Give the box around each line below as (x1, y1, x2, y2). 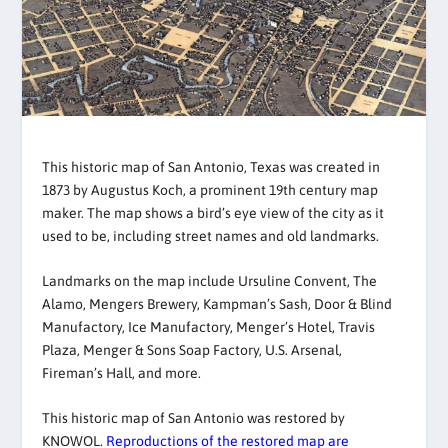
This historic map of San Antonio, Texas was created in (42, 158, 381, 175)
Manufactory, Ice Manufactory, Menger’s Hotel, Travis (42, 318, 376, 335)
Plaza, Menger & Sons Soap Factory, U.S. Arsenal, (42, 341, 343, 358)
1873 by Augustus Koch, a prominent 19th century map (42, 181, 379, 198)
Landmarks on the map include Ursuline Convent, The (42, 272, 378, 289)
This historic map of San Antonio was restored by (42, 410, 346, 427)
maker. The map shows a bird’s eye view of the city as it (42, 204, 385, 221)
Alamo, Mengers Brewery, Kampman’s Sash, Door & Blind (42, 295, 393, 312)
